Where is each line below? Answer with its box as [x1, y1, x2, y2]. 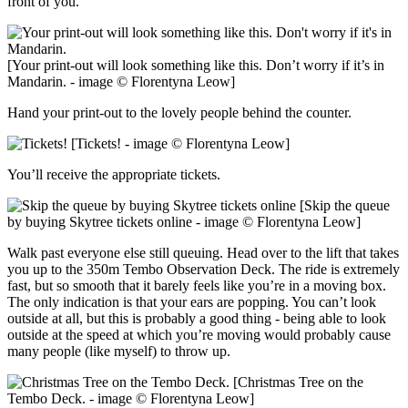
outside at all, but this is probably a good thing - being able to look [7, 310, 386, 326]
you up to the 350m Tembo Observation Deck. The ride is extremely [7, 260, 400, 277]
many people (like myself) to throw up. [7, 342, 230, 359]
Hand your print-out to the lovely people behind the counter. [7, 104, 352, 120]
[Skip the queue [296, 197, 390, 213]
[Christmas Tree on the [229, 373, 363, 390]
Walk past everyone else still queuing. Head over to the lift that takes [7, 244, 399, 260]
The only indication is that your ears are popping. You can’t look [7, 293, 376, 310]
